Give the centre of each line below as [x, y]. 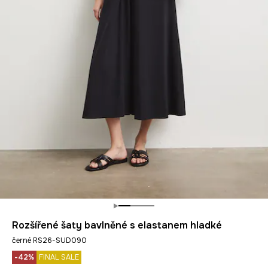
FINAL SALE [59, 257]
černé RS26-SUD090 [49, 240]
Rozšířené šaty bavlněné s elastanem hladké [117, 225]
